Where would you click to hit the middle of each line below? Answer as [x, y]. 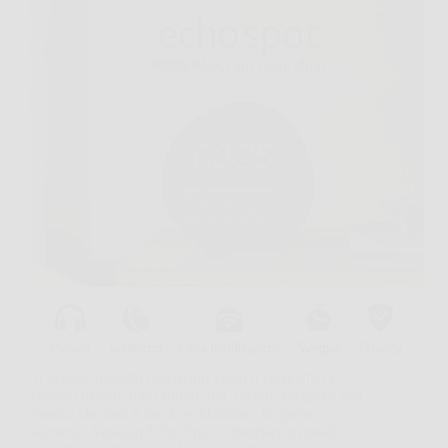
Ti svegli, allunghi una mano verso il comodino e [183, 378]
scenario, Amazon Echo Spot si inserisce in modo [185, 432]
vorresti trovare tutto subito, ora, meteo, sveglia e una [196, 396]
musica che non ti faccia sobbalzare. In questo [174, 414]
